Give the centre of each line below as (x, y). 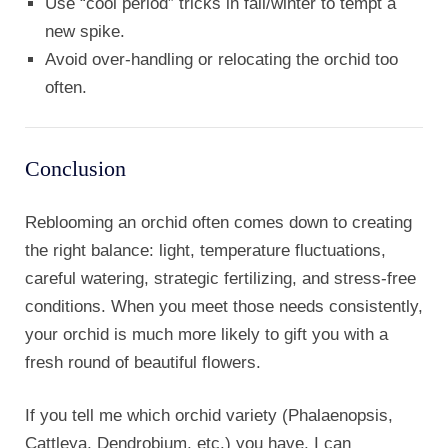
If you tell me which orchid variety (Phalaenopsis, (209, 416)
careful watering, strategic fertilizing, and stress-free (220, 279)
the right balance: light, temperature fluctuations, (205, 251)
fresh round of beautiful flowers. (143, 363)
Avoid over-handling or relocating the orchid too (221, 60)
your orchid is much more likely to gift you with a (206, 335)
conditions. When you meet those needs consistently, (224, 307)
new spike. (85, 32)
